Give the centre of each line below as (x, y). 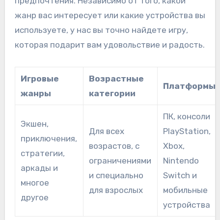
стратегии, (42, 153)
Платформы (189, 86)
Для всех (106, 131)
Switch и (180, 175)
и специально (116, 175)
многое (35, 182)
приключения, (49, 138)
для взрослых (116, 190)
